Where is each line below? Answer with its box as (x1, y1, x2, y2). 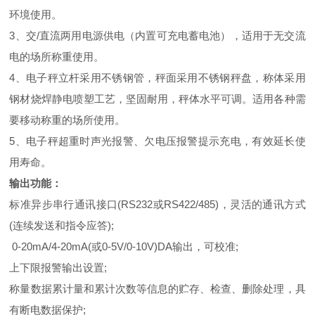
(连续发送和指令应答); (9, 219, 115, 231)
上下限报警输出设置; (9, 262, 108, 274)
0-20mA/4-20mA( (9, 240, 92, 252)
